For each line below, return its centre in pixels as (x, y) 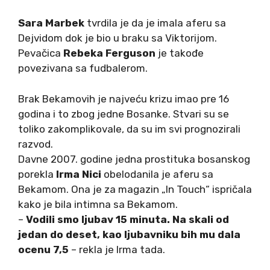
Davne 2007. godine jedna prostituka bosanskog (134, 159)
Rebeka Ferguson (109, 53)
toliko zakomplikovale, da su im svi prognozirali (129, 129)
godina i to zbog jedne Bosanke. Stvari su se (124, 114)
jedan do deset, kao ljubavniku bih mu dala (129, 234)
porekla (37, 174)
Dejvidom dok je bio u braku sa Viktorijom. (118, 38)
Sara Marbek (51, 23)
